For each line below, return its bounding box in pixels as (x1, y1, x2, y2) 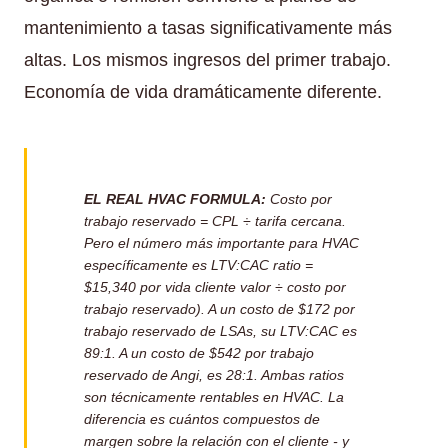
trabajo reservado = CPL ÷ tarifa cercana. (84, 212, 346, 229)
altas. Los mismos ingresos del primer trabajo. (24, 49, 391, 70)
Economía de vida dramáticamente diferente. (24, 81, 382, 102)
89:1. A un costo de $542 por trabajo (84, 344, 314, 361)
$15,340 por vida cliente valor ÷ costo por (84, 278, 346, 295)
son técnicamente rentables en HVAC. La (84, 388, 344, 405)
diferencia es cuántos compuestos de (84, 410, 320, 427)
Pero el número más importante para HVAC (84, 234, 359, 251)
